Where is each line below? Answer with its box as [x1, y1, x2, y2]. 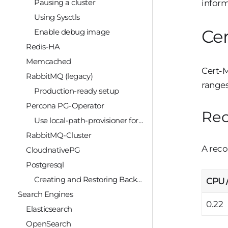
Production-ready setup [34, 86, 119, 96]
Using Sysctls [34, 12, 80, 22]
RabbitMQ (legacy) [26, 71, 93, 81]
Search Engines [18, 189, 73, 199]
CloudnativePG [26, 145, 80, 155]
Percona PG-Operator [26, 101, 104, 111]
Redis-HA [26, 42, 60, 52]
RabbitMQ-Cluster [26, 130, 92, 140]
